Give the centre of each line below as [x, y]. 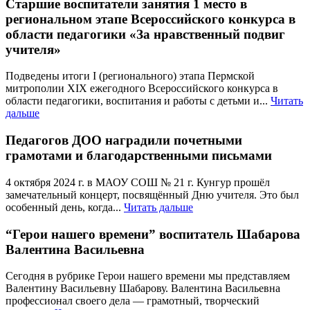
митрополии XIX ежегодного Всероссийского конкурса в [142, 89]
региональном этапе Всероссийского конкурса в [151, 19]
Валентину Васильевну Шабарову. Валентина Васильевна [143, 289]
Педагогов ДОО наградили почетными [124, 140]
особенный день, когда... [65, 207]
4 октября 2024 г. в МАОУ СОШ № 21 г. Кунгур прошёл [138, 182]
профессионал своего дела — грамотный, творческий [133, 301]
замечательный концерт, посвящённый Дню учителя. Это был [152, 194]
